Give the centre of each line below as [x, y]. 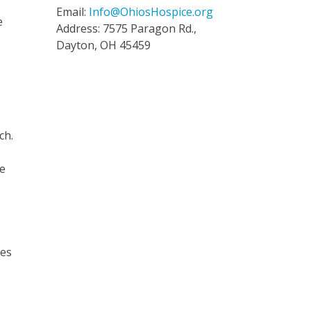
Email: [72, 11]
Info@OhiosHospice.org [151, 11]
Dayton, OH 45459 [103, 45]
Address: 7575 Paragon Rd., [126, 28]
